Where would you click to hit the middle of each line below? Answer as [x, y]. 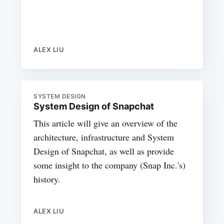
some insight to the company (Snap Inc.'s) [110, 165]
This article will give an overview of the [106, 123]
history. [47, 179]
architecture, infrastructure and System [104, 137]
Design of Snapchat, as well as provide [104, 151]
